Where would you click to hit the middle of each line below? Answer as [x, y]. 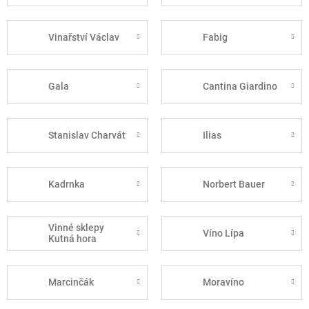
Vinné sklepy [76, 228]
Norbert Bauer [234, 185]
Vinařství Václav [84, 38]
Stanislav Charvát [87, 136]
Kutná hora [72, 239]
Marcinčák [71, 282]
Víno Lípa [223, 233]
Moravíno [223, 282]
